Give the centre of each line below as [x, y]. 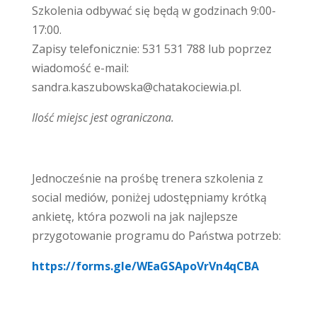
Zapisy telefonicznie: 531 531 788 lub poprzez [151, 49]
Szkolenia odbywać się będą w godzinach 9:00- [154, 11]
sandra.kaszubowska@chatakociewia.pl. [136, 87]
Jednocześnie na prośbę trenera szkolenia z [147, 179]
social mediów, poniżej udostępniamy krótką [149, 198]
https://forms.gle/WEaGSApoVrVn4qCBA [145, 266]
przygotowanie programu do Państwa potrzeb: [156, 236]
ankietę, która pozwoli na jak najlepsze [134, 217]
